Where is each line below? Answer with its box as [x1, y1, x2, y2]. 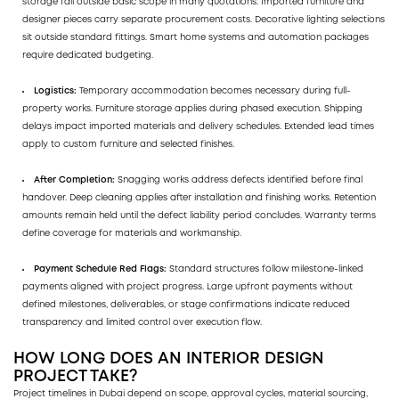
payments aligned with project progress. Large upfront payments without [22, 282, 353, 291]
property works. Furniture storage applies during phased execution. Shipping [22, 104, 362, 113]
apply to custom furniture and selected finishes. [22, 140, 234, 149]
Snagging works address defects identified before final [118, 175, 362, 184]
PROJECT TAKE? [13, 369, 137, 384]
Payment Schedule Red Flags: [34, 265, 169, 273]
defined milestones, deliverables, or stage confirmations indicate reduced [22, 300, 350, 309]
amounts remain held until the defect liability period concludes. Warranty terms [22, 211, 376, 220]
